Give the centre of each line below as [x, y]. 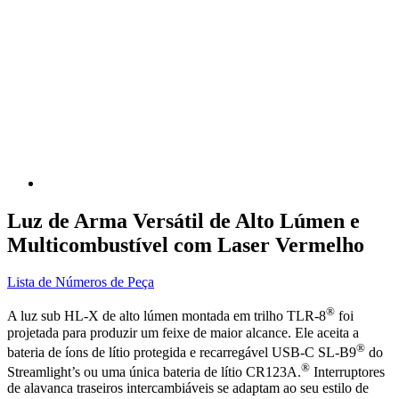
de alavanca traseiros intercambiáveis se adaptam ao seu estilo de [188, 388]
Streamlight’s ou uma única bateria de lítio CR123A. [154, 372]
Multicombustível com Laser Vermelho [186, 244]
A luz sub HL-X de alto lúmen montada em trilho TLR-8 [167, 316]
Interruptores [347, 372]
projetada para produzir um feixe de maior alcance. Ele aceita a [183, 332]
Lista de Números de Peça [81, 282]
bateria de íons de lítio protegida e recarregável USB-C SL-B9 [182, 353]
